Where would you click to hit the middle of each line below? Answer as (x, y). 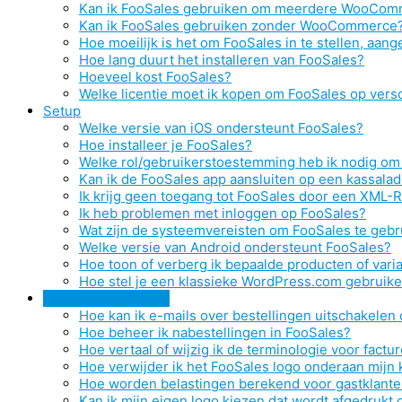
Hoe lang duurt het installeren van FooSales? (222, 60)
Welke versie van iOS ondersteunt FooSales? (221, 128)
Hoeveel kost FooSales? (155, 77)
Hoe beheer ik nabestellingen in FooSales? (215, 332)
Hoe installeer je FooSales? (166, 145)
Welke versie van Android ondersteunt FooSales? (235, 247)
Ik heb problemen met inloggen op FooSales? (223, 213)
